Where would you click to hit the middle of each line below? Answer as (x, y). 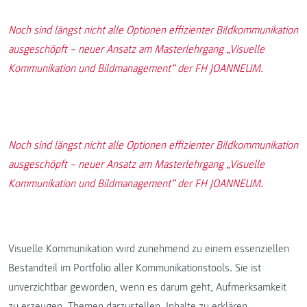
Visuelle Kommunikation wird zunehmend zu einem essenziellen (149, 249)
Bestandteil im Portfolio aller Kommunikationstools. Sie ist (135, 268)
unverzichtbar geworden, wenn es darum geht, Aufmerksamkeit (147, 287)
